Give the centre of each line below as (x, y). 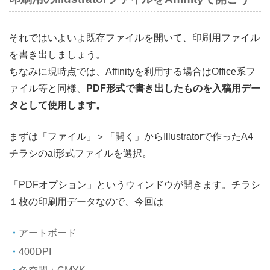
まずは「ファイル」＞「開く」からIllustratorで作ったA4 (131, 137)
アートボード (48, 233)
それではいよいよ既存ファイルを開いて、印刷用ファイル (134, 38)
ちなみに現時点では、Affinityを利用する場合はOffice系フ (132, 71)
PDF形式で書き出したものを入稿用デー (173, 88)
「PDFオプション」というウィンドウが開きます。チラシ (135, 185)
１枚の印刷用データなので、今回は (86, 202)
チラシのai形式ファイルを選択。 (80, 153)
